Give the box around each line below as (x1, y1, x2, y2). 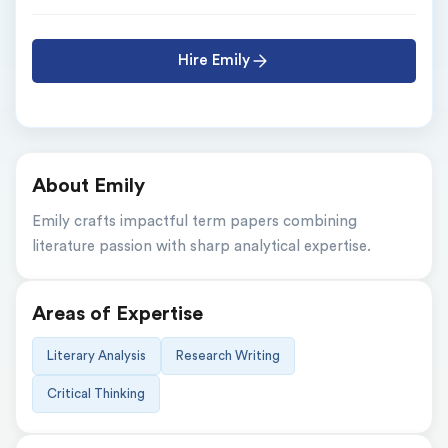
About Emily (32, 176, 145, 196)
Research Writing (176, 349, 280, 362)
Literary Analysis (47, 349, 146, 362)
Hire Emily (178, 53, 250, 68)
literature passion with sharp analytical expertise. (32, 239, 371, 254)
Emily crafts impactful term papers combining (32, 214, 357, 229)
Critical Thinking (47, 387, 145, 400)
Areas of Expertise (32, 304, 203, 324)
